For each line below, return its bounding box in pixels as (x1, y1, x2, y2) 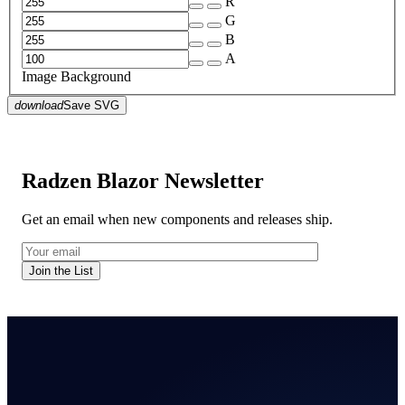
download (14, 99, 63, 113)
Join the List (29, 264, 93, 278)
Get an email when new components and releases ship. (22, 212, 333, 228)
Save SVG (63, 99, 119, 113)
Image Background (22, 69, 131, 85)
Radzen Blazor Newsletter (22, 169, 264, 193)
